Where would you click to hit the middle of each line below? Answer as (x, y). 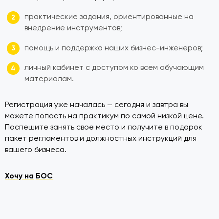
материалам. (49, 79)
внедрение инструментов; (74, 28)
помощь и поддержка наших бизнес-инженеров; (114, 48)
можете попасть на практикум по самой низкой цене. (104, 116)
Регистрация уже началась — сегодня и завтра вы (97, 105)
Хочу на (19, 175)
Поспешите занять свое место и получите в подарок (104, 127)
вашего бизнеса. (36, 150)
